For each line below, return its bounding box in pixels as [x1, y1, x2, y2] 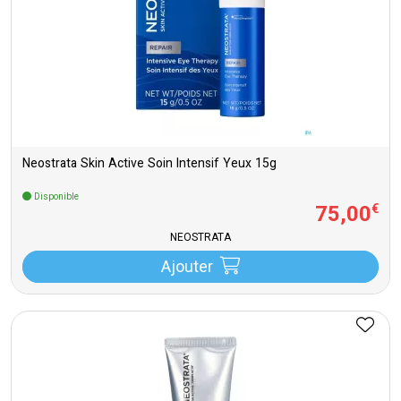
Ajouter [160, 255, 213, 281]
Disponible [31, 190, 79, 204]
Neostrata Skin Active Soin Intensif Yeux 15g [22, 154, 277, 175]
